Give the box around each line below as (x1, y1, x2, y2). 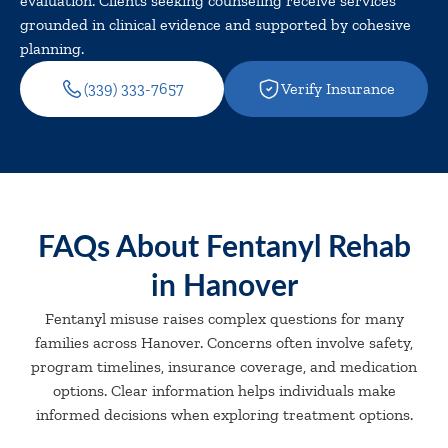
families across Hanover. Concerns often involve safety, (35, 332, 413, 352)
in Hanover (150, 271, 298, 302)
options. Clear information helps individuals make (52, 380, 396, 400)
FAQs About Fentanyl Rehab (37, 232, 411, 263)
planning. (20, 38, 84, 58)
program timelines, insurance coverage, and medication (31, 356, 417, 376)
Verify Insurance (281, 78, 395, 98)
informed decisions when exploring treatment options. (35, 404, 413, 424)
